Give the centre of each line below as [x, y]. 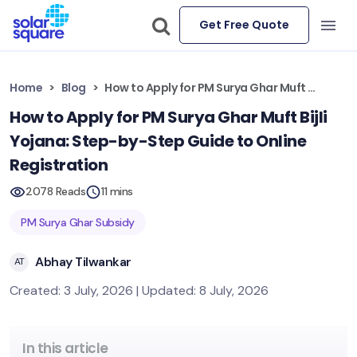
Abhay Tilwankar [83, 261]
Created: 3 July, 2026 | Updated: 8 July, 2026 [139, 290]
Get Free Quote [244, 25]
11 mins [117, 191]
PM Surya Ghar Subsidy [78, 222]
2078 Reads [55, 191]
